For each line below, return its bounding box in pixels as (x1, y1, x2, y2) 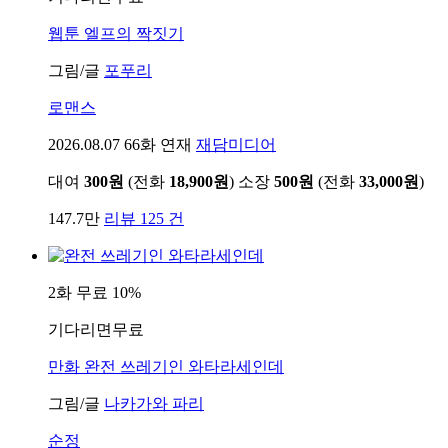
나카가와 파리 (104, 394, 204, 412)
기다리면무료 (48, 320, 144, 338)
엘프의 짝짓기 (80, 24, 184, 42)
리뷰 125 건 (104, 209, 184, 227)
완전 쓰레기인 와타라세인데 (80, 357, 284, 375)
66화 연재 (124, 135, 192, 153)
